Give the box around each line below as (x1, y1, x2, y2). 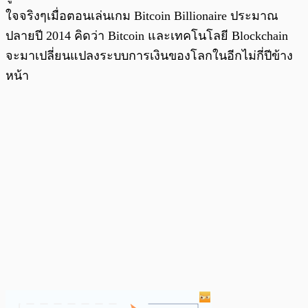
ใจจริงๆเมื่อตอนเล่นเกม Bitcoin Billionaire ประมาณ (5, 8, 278, 23)
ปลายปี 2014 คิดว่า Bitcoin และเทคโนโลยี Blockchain (5, 28, 288, 43)
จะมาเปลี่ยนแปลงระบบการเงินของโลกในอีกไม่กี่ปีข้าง (5, 48, 293, 63)
